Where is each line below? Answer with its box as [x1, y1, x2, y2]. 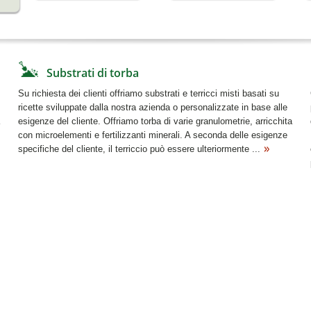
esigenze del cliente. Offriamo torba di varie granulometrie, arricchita [17, 116, 292, 126]
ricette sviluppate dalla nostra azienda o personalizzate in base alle [17, 102, 287, 112]
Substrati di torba [46, 65, 139, 81]
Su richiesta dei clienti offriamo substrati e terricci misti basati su [17, 88, 279, 99]
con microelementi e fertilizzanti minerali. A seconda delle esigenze [17, 130, 287, 140]
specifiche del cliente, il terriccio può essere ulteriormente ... [17, 144, 260, 154]
